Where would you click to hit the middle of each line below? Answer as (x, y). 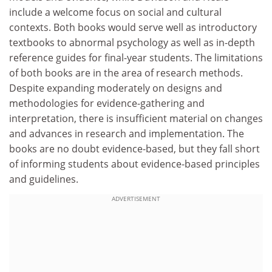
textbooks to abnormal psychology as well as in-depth (132, 42)
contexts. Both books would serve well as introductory (133, 27)
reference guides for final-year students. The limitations (136, 57)
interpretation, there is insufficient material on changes (136, 118)
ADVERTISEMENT (136, 199)
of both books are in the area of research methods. (126, 73)
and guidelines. (44, 179)
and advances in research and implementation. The (127, 133)
